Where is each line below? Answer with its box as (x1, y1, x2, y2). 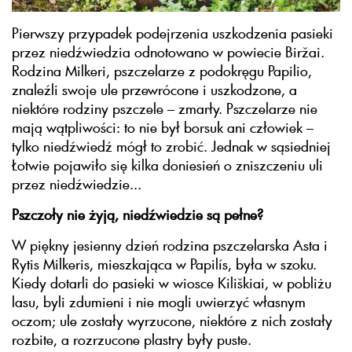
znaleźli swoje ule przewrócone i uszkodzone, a (12, 80, 297, 100)
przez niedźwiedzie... (12, 174, 141, 194)
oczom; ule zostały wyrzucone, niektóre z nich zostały (12, 311, 332, 331)
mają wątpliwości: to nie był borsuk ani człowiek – (12, 118, 313, 137)
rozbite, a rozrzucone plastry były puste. (12, 330, 251, 350)
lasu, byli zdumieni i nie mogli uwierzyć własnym (12, 292, 306, 312)
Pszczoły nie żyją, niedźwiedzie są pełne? (12, 205, 263, 225)
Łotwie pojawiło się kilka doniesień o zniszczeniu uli (12, 156, 323, 175)
